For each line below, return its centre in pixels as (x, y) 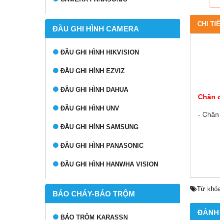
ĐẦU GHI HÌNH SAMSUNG (99, 127)
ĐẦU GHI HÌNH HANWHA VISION (109, 164)
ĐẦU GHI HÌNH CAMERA (96, 29)
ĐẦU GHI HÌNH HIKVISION (100, 52)
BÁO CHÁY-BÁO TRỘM (94, 194)
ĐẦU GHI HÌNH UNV (90, 108)
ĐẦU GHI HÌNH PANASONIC (102, 146)
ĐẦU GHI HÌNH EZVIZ (93, 71)
